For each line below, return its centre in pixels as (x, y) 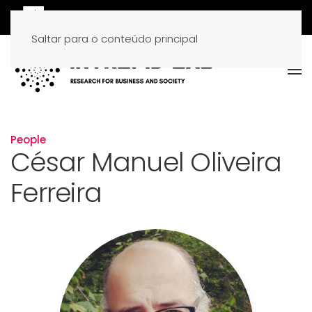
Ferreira (56, 193)
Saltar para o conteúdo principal (115, 39)
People (28, 140)
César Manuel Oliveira (146, 163)
